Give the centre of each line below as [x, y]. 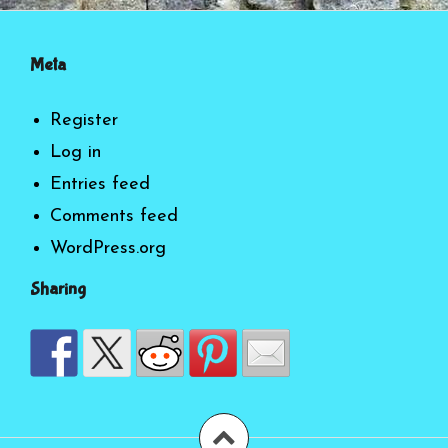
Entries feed [100, 185]
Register [84, 121]
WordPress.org [108, 249]
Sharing [58, 290]
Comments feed [114, 217]
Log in [75, 153]
